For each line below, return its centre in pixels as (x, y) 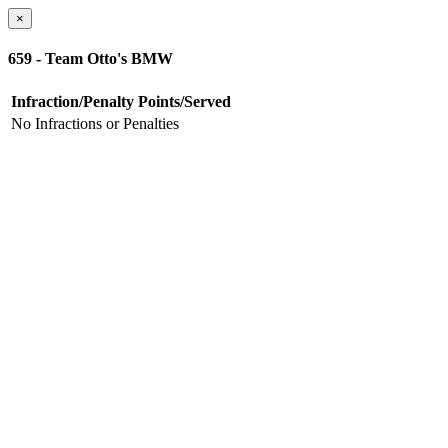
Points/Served (184, 101)
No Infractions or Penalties (95, 123)
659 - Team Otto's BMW (90, 59)
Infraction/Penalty (72, 101)
